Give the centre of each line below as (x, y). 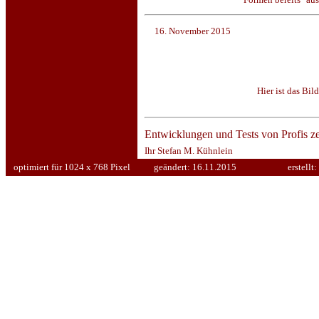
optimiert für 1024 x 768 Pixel (72, 167)
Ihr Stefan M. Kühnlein (188, 151)
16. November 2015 (193, 31)
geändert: (173, 167)
